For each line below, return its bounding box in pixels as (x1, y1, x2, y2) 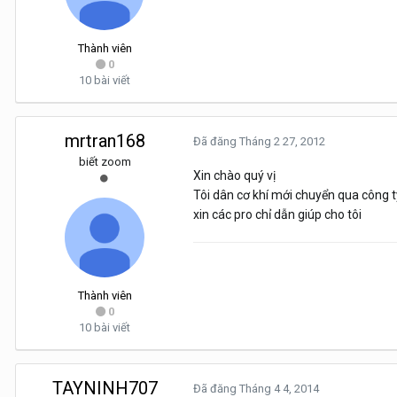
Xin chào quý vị (193, 168, 276, 183)
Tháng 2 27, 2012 (239, 135, 325, 149)
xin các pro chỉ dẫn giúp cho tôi (193, 207, 362, 222)
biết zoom (78, 155, 131, 169)
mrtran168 (64, 130, 145, 152)
